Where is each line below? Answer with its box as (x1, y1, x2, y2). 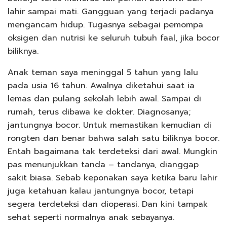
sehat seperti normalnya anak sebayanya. (8, 211, 174, 223)
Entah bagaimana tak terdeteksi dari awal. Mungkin (8, 145, 217, 158)
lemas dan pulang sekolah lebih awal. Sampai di (8, 92, 201, 105)
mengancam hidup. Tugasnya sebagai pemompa (8, 18, 203, 31)
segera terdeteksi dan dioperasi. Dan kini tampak (8, 198, 208, 210)
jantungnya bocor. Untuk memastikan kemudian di (8, 119, 211, 131)
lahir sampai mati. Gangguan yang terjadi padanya (8, 5, 214, 18)
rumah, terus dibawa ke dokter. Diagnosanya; (8, 105, 191, 118)
